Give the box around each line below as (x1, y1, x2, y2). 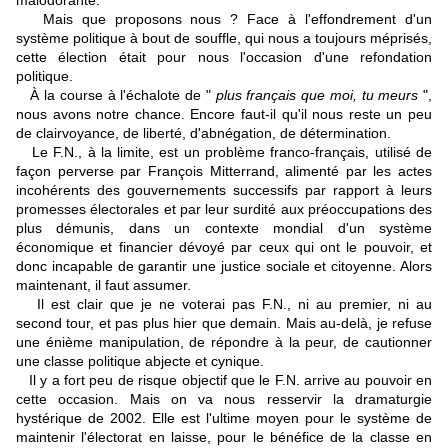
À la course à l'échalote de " (16, 87, 216, 104)
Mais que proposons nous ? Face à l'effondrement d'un (16, 11, 432, 28)
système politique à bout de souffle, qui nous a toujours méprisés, (16, 30, 432, 47)
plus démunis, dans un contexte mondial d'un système (16, 220, 432, 237)
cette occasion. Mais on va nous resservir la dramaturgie (16, 391, 432, 408)
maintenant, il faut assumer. (16, 277, 191, 294)
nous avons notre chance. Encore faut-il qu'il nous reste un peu (16, 106, 432, 123)
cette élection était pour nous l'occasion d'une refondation (16, 49, 432, 66)
